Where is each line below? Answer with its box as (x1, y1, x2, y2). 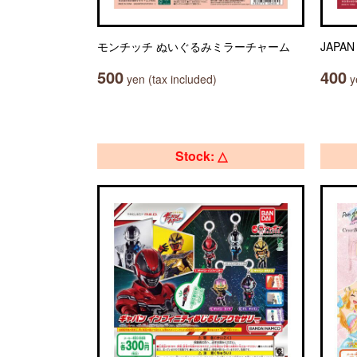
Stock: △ (175, 147, 227, 165)
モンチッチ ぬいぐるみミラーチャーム (97, 38, 290, 54)
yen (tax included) (124, 71, 217, 87)
